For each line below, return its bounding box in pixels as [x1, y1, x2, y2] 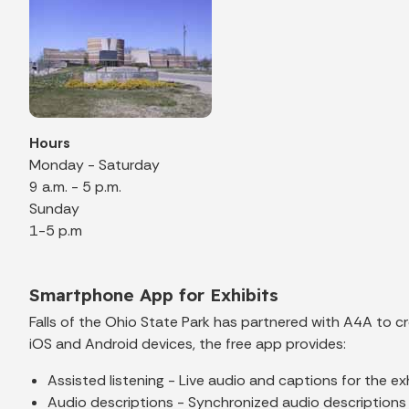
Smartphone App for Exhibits [29, 283, 278, 306]
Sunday [29, 198, 79, 218]
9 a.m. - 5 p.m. [29, 176, 121, 196]
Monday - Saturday [29, 154, 160, 174]
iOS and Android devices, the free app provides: [29, 333, 346, 353]
